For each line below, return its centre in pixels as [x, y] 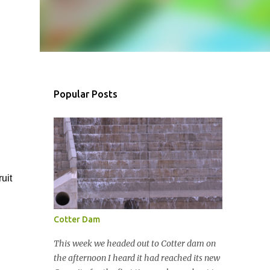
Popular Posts [85, 94]
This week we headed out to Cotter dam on [134, 243]
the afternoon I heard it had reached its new [137, 258]
